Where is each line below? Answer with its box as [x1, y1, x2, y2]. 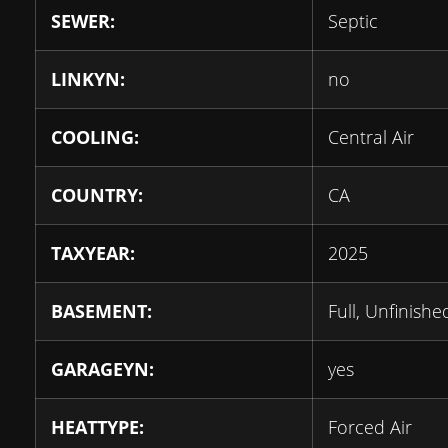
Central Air [328, 124, 414, 149]
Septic [328, 8, 378, 33]
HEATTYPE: [51, 414, 144, 439]
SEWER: [51, 8, 115, 33]
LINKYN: [51, 66, 125, 91]
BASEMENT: [51, 298, 152, 323]
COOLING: [51, 124, 139, 149]
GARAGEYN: [51, 356, 154, 381]
